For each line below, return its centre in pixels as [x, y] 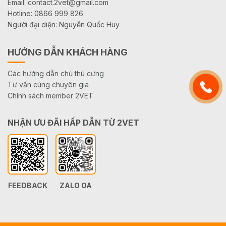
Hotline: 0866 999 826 [45, 13]
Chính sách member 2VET [50, 95]
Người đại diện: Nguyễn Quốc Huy [64, 24]
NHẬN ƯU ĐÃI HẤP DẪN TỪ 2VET [73, 122]
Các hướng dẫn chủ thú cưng [56, 73]
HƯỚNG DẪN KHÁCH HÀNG [68, 52]
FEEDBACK [28, 186]
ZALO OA [76, 186]
